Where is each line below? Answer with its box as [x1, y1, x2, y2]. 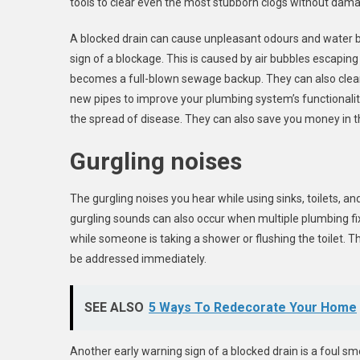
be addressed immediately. [70, 252, 207, 266]
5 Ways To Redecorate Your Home [149, 300, 357, 316]
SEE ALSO [84, 300, 144, 316]
